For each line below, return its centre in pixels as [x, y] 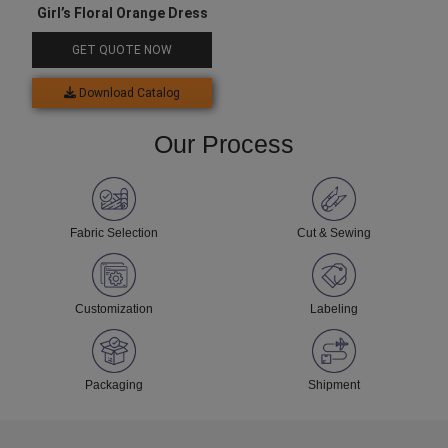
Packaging [114, 385]
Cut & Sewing [334, 233]
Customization [114, 309]
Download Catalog [128, 93]
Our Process [224, 144]
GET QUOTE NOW [122, 50]
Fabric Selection [114, 233]
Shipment [334, 385]
